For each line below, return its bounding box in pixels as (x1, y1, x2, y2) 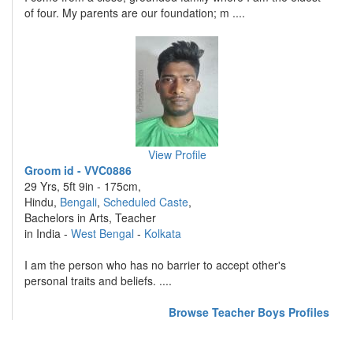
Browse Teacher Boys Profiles (169, 304, 329, 320)
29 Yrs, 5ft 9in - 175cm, (24, 178, 141, 194)
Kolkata (144, 225, 181, 241)
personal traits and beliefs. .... (24, 273, 172, 288)
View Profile (147, 147, 206, 162)
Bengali (60, 194, 97, 210)
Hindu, (24, 194, 60, 210)
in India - (24, 225, 71, 241)
